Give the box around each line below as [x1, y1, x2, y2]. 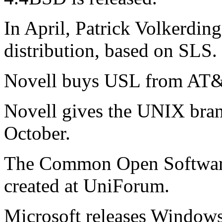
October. [4, 122, 70, 144]
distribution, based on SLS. [4, 39, 217, 61]
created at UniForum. [4, 174, 169, 196]
